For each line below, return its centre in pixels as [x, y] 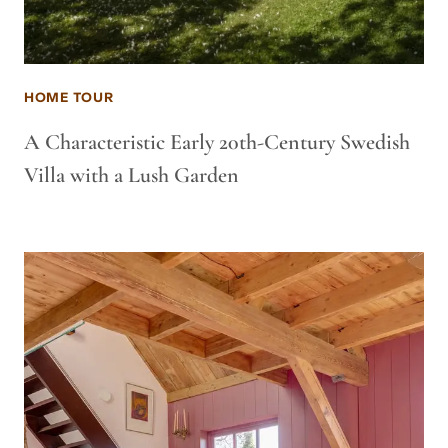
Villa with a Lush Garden [131, 175]
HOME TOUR [69, 97]
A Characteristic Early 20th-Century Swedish [217, 142]
